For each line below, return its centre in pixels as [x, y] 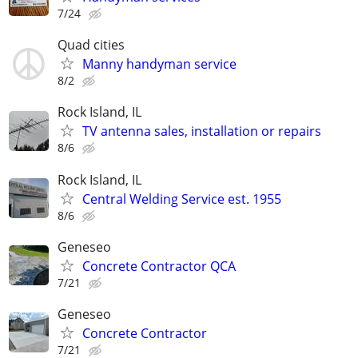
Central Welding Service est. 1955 [182, 199]
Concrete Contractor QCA [159, 266]
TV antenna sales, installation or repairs [202, 131]
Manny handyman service [159, 64]
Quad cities [91, 45]
